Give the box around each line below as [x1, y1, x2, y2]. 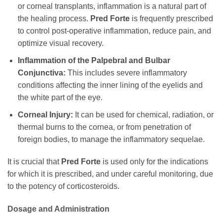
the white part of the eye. [17, 93, 103, 102]
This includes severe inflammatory [65, 69, 187, 77]
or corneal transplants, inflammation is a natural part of [17, 2, 206, 11]
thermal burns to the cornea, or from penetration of [17, 122, 191, 131]
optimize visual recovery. [17, 39, 104, 48]
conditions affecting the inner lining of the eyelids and [17, 81, 203, 90]
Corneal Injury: [17, 110, 73, 119]
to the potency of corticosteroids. [7, 182, 119, 191]
